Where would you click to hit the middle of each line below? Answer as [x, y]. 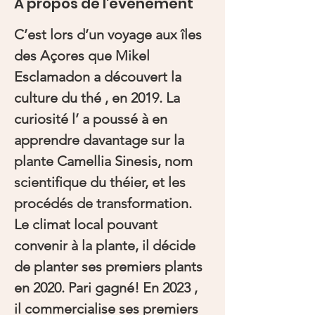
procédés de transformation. [105, 203]
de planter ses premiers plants [110, 266]
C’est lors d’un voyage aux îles [110, 34]
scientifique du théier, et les [102, 182]
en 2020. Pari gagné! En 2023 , [108, 288]
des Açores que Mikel [84, 56]
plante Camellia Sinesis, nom [105, 161]
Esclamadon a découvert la [99, 77]
